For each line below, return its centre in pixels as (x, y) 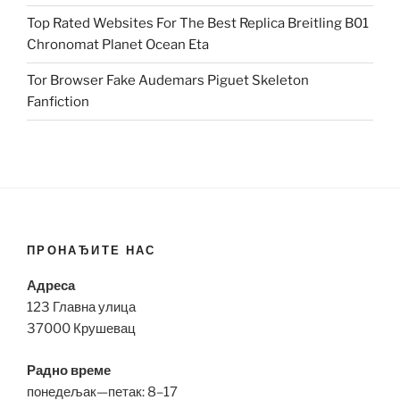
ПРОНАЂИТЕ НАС (92, 250)
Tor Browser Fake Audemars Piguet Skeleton (168, 81)
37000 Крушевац (81, 329)
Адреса (51, 286)
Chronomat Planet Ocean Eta (118, 45)
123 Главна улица (81, 308)
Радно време (69, 370)
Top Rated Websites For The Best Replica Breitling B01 (198, 24)
